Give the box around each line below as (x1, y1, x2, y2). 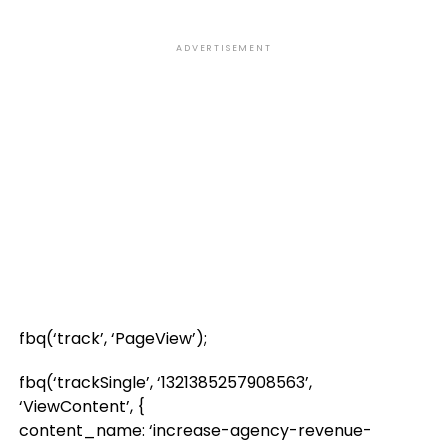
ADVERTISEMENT (176, 42, 272, 54)
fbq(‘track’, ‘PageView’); (18, 327, 207, 350)
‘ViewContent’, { (18, 395, 145, 418)
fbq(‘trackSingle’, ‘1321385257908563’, (18, 371, 312, 394)
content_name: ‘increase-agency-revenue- (18, 419, 372, 442)
